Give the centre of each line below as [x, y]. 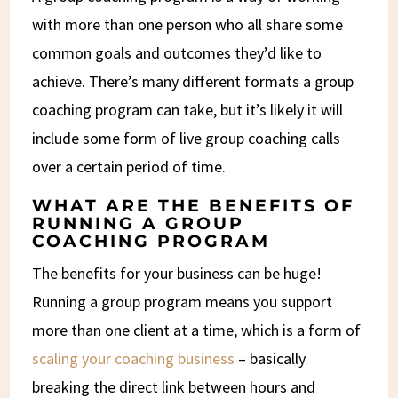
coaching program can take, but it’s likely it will [188, 109]
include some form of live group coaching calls [187, 138]
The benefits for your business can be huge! [177, 273]
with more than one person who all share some [188, 24]
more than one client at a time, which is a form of [197, 330]
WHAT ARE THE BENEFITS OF [194, 205]
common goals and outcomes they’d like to [177, 52]
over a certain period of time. [129, 166]
